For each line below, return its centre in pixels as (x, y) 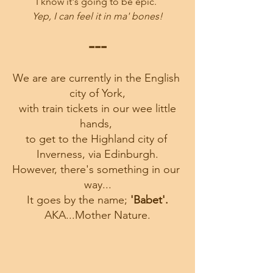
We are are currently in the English (97, 78)
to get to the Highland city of (97, 139)
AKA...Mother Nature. (97, 215)
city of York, (97, 93)
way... (97, 184)
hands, (97, 123)
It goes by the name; (77, 200)
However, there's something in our (97, 169)
